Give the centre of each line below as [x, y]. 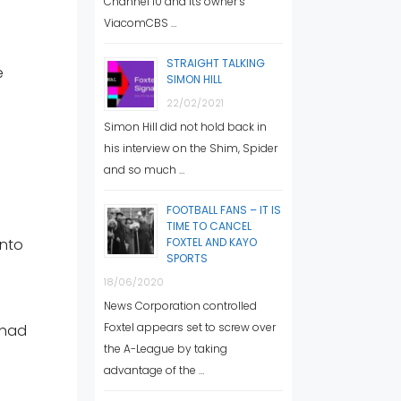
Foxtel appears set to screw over [190, 327]
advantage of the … [154, 370]
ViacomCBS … [140, 22]
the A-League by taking [166, 348]
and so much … [144, 169]
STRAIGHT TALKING [216, 63]
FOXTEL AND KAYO [212, 242]
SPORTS [187, 258]
